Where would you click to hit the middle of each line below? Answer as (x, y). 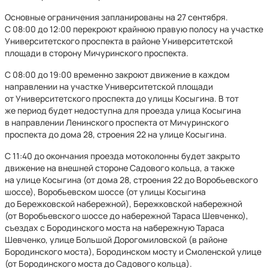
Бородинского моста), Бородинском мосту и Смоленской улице (133, 252)
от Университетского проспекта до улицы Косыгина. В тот (122, 98)
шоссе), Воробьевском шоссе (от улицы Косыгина (105, 192)
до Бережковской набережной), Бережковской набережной (124, 204)
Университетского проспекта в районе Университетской (119, 41)
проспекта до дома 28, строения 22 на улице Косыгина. (116, 134)
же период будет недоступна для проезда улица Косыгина (123, 110)
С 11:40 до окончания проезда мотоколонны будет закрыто (122, 156)
